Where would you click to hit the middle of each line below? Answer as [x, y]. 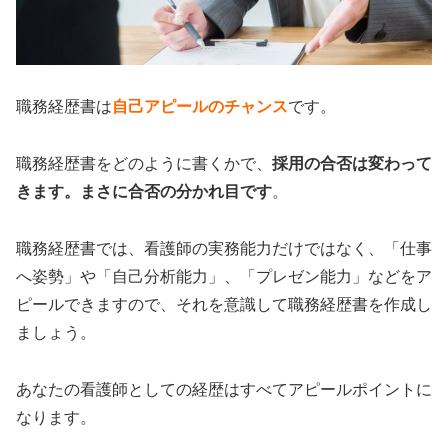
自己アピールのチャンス [200, 107]
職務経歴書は [64, 107]
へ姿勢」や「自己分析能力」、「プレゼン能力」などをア [224, 276]
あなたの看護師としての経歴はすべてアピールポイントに [224, 389]
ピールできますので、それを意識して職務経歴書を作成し [224, 304]
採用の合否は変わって [352, 164]
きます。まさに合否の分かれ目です [144, 192]
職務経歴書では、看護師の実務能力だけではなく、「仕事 [224, 248]
